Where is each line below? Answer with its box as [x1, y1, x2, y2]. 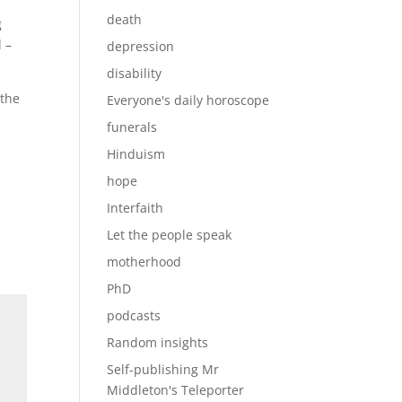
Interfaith [107, 199, 164, 216]
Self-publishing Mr [107, 361, 220, 378]
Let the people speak [107, 226, 232, 243]
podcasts [107, 307, 162, 324]
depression [107, 38, 175, 55]
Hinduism [107, 145, 166, 162]
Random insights [107, 334, 209, 351]
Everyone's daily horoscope [107, 92, 270, 109]
